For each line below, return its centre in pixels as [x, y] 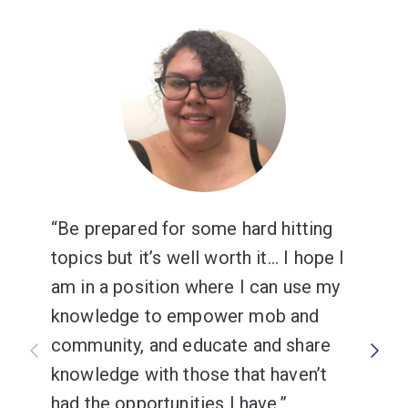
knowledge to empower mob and [185, 316]
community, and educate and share [191, 345]
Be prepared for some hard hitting [195, 229]
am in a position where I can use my [196, 287]
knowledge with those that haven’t [189, 374]
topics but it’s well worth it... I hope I [198, 258]
